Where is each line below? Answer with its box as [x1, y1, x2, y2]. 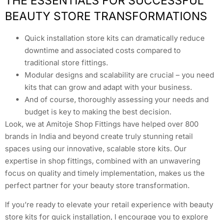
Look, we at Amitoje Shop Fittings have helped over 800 [5, 119, 198, 129]
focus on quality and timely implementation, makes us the [5, 168, 205, 178]
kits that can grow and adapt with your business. [25, 82, 192, 92]
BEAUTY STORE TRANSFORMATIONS [5, 9, 207, 23]
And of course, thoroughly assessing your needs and [25, 94, 209, 104]
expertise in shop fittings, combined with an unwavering [5, 156, 200, 165]
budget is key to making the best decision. [25, 107, 171, 116]
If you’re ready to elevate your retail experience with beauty [5, 199, 213, 209]
